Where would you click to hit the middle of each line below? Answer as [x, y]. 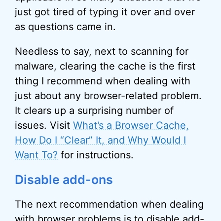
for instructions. [96, 155]
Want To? [36, 155]
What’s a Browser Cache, [131, 125]
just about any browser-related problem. [108, 96]
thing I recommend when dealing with [103, 81]
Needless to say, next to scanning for [102, 51]
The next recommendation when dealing [109, 204]
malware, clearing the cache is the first [105, 66]
